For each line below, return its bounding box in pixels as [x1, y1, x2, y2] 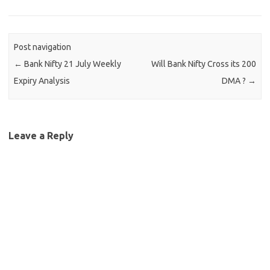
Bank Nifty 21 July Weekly [22, 59, 122, 69]
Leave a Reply [8, 130, 74, 141]
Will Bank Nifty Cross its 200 [151, 59, 256, 69]
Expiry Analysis [14, 76, 71, 86]
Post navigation [14, 42, 72, 52]
